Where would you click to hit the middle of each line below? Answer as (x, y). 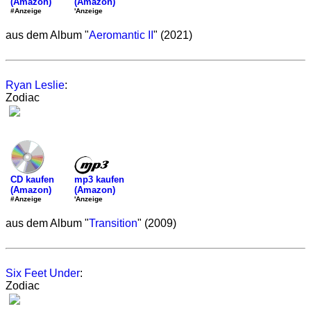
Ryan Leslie (35, 85)
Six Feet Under (43, 273)
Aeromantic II (121, 35)
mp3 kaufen (99, 179)
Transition (113, 223)
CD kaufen (32, 179)
